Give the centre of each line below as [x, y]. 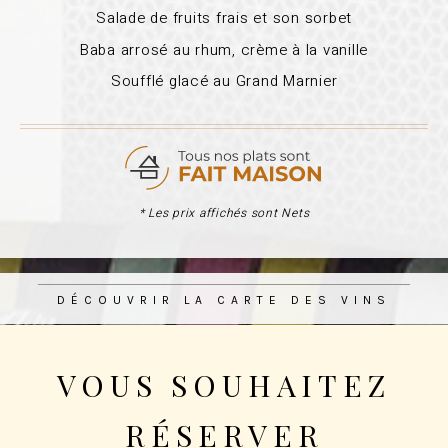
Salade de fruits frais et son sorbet [224, 18]
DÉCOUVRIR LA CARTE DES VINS [224, 299]
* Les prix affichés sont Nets [224, 213]
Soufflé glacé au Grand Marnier [224, 81]
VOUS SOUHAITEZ [224, 385]
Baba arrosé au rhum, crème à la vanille [224, 49]
